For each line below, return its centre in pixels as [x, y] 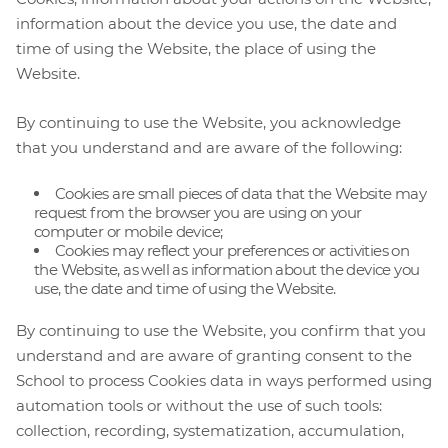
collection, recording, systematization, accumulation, [210, 431]
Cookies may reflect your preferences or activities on [232, 251]
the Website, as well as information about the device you [227, 270]
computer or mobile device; [128, 232]
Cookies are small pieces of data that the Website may [241, 194]
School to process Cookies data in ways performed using [224, 381]
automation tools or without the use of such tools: [199, 406]
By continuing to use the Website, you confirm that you [221, 331]
